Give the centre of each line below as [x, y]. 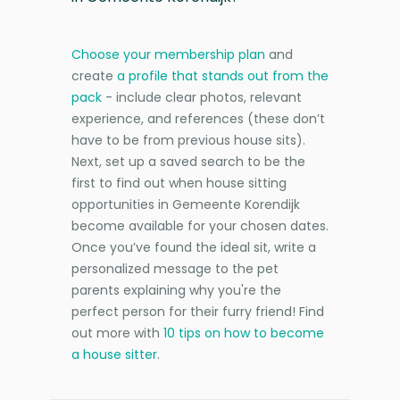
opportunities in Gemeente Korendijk [186, 204]
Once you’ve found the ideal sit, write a [194, 247]
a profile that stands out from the [223, 75]
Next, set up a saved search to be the [188, 161]
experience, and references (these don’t [198, 118]
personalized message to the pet [175, 268]
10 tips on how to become [244, 333]
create [94, 75]
